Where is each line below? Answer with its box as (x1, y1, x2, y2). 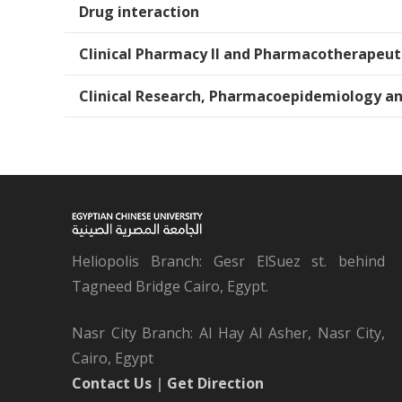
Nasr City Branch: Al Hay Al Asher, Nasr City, (72, 323, 386, 344)
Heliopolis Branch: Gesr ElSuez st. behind (72, 251, 386, 272)
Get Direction (167, 373, 264, 394)
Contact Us (72, 373, 152, 394)
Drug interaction (79, 2, 199, 22)
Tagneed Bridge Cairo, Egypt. (72, 276, 268, 297)
